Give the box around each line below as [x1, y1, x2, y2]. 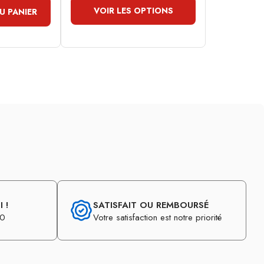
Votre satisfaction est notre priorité [93, 211, 222, 225]
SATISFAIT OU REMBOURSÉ [93, 199, 209, 212]
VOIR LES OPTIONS [93, 5, 173, 17]
